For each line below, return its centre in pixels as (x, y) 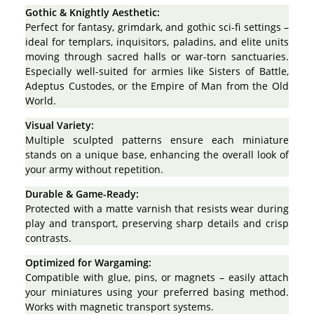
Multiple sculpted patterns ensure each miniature (157, 139)
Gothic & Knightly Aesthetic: (93, 12)
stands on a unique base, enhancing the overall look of (157, 154)
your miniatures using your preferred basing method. (157, 292)
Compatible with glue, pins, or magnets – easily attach (157, 277)
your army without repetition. (94, 169)
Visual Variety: (60, 125)
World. (41, 100)
